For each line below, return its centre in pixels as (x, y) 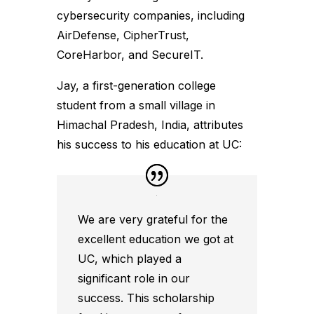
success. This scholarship (146, 298)
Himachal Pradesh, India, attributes (150, 124)
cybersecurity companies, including (150, 15)
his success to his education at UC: (149, 144)
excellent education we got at (155, 239)
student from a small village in (136, 105)
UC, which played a (129, 259)
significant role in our (134, 279)
